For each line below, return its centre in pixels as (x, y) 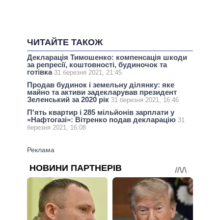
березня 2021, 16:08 (56, 128)
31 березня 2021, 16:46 (145, 100)
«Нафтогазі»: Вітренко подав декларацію (102, 120)
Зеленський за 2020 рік (69, 100)
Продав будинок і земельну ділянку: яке (101, 85)
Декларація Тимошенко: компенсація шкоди (107, 57)
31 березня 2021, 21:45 (88, 73)
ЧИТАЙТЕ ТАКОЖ (65, 42)
